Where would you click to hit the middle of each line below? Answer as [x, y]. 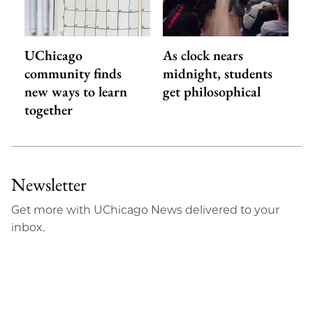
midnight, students [218, 73]
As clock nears [203, 55]
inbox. [28, 227]
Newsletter [49, 184]
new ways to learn [75, 91]
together [48, 109]
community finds [73, 73]
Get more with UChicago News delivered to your [145, 210]
